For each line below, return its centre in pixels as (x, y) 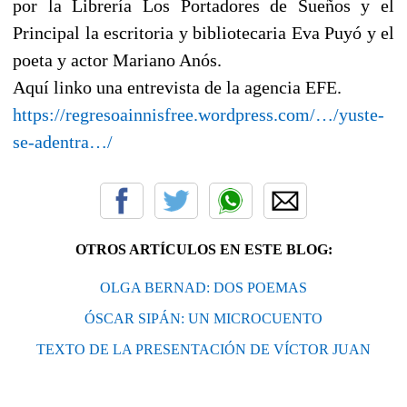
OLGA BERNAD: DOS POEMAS (203, 287)
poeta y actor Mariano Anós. (117, 60)
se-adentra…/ (63, 141)
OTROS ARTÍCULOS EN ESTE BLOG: (203, 249)
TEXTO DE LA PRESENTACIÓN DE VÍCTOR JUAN (203, 349)
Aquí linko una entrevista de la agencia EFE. (177, 87)
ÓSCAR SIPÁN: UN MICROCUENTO (203, 318)
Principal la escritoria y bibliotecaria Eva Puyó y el (203, 32)
